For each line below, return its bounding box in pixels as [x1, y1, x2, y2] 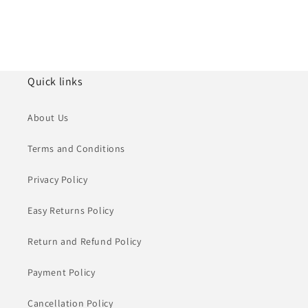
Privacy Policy [27, 173, 88, 186]
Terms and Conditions [27, 142, 125, 155]
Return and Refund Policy [27, 234, 142, 247]
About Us [27, 111, 69, 124]
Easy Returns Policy [27, 203, 114, 217]
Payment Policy [27, 265, 96, 278]
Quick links [27, 74, 83, 89]
